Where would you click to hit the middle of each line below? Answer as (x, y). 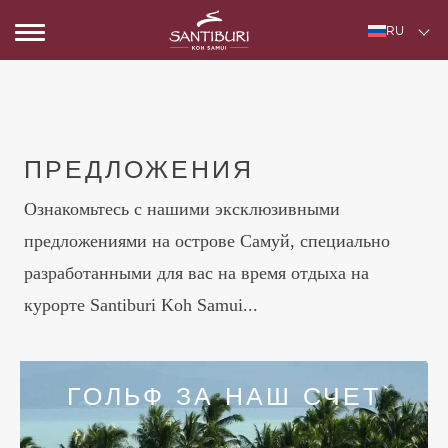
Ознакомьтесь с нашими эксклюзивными (182, 209)
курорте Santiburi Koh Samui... (141, 305)
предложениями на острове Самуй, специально (207, 241)
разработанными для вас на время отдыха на (197, 273)
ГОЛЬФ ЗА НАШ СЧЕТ (224, 396)
